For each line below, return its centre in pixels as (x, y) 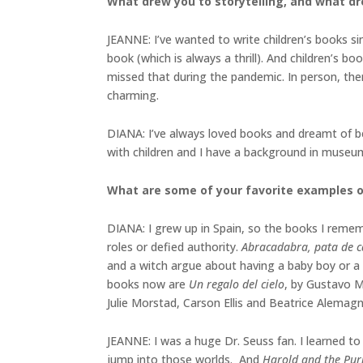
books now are (148, 284)
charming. (133, 96)
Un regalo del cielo (237, 284)
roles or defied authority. (174, 247)
